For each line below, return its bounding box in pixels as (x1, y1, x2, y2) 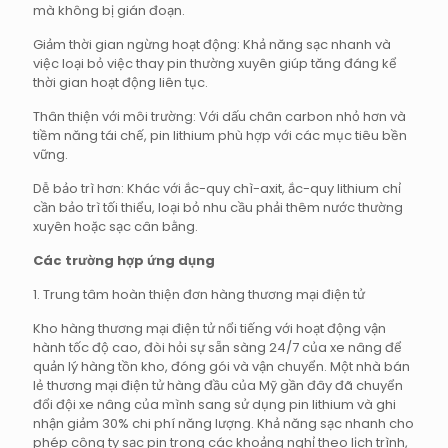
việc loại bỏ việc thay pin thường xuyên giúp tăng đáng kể (33, 54, 397, 74)
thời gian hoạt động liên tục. (33, 73, 208, 93)
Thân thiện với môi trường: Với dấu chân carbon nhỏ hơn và (33, 107, 406, 127)
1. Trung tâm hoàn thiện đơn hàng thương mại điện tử (33, 285, 365, 305)
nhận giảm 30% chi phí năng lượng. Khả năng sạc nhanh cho (33, 414, 414, 434)
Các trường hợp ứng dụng (33, 251, 215, 271)
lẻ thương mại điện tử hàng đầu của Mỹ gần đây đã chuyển (33, 376, 403, 396)
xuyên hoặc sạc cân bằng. (33, 217, 198, 237)
